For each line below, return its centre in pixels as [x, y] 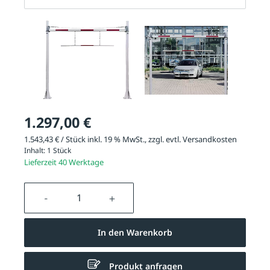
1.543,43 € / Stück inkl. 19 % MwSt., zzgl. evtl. [103, 139]
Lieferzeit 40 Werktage [64, 162]
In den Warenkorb [135, 233]
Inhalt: [36, 151]
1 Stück [59, 151]
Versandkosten [210, 139]
